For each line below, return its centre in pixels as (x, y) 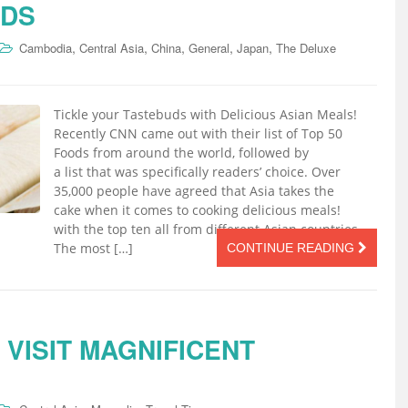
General (209, 47)
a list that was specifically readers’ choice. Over (197, 171)
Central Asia (112, 47)
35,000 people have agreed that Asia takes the (194, 190)
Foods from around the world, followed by (181, 152)
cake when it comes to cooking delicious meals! (197, 209)
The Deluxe (306, 47)
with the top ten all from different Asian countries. (208, 229)
